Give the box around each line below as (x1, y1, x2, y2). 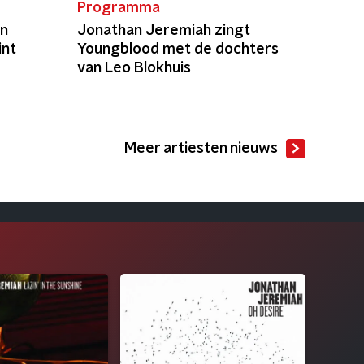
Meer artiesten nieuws (124, 141, 278, 156)
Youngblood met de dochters (76, 42, 279, 57)
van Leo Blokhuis (76, 61, 191, 76)
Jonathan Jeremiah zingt (76, 24, 250, 38)
